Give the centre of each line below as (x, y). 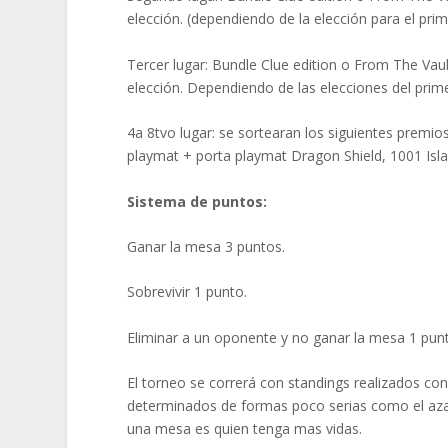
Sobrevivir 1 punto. (187, 292)
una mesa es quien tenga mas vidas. (245, 429)
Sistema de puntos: (197, 201)
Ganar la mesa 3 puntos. (206, 246)
